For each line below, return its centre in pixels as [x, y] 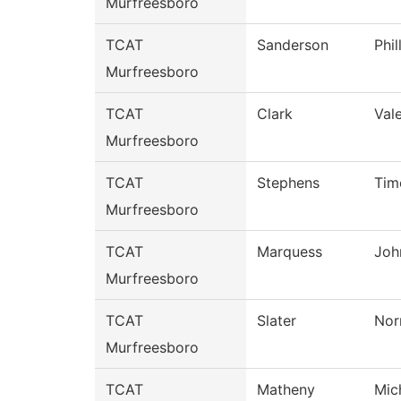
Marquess [290, 252]
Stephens [288, 183]
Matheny [286, 390]
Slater [277, 321]
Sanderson [293, 45]
